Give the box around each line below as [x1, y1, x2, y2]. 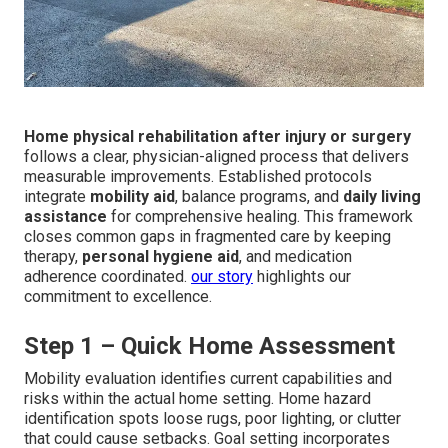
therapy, [24, 247, 82, 267]
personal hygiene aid [82, 247, 239, 267]
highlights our [253, 267, 351, 287]
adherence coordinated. [24, 267, 191, 287]
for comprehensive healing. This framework [107, 207, 413, 227]
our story [191, 267, 253, 287]
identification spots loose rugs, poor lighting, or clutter [24, 409, 401, 429]
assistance [24, 207, 107, 227]
